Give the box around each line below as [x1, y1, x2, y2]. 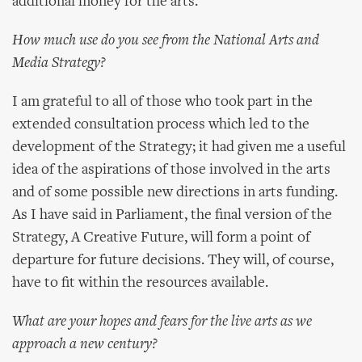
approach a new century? [12, 337, 158, 352]
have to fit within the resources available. [12, 276, 268, 291]
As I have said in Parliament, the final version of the [12, 208, 332, 223]
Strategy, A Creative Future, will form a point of [12, 230, 310, 246]
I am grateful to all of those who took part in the [12, 95, 313, 110]
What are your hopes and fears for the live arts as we [12, 314, 312, 330]
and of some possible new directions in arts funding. [12, 185, 338, 200]
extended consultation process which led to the [12, 117, 309, 133]
